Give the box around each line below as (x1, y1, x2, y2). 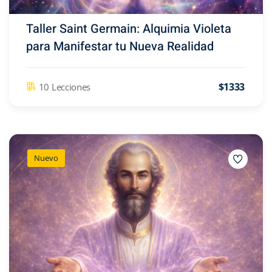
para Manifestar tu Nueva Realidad (26, 37, 214, 55)
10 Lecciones (38, 81, 91, 93)
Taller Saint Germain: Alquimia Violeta (26, 19, 231, 38)
